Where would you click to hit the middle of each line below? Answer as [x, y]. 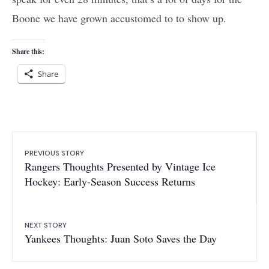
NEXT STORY [46, 225]
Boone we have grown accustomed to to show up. [119, 18]
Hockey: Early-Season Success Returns [110, 182]
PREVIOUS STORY [54, 153]
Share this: [29, 52]
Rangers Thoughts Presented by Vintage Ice [120, 167]
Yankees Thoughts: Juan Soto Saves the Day [121, 239]
